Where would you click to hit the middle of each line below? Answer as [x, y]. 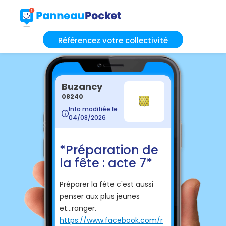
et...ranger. [78, 208]
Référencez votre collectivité [113, 40]
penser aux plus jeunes [100, 196]
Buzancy [82, 86]
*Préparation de [109, 150]
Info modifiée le [93, 109]
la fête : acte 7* [106, 163]
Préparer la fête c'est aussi [106, 184]
